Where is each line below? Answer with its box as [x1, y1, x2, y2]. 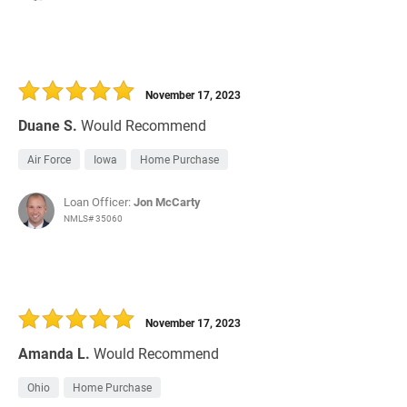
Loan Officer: [64, 194, 134, 211]
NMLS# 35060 [64, 212, 123, 225]
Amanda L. [18, 343, 90, 363]
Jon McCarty [134, 194, 201, 211]
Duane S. [18, 115, 77, 135]
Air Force [27, 152, 71, 167]
